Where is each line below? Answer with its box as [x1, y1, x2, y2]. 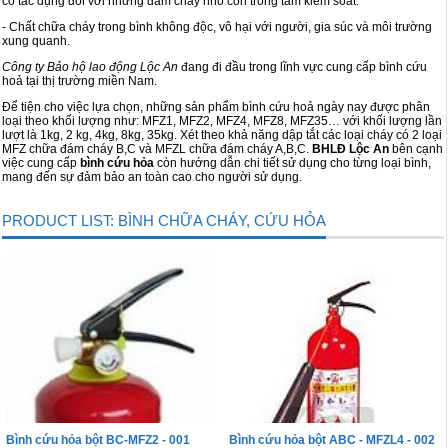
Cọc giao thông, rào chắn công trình [25, 26, 250, 42]
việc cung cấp [2, 155, 80, 170]
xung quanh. [2, 33, 70, 48]
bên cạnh [389, 141, 443, 156]
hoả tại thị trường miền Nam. [2, 73, 157, 88]
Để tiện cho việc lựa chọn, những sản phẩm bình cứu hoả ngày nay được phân [2, 99, 430, 114]
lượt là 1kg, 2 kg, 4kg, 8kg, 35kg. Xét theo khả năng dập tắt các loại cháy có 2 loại [2, 127, 442, 142]
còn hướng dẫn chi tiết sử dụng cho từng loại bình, [154, 155, 431, 170]
